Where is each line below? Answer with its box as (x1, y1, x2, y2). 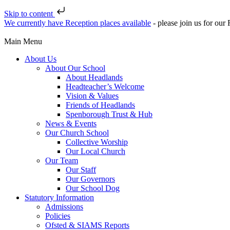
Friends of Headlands (66, 101, 135, 109)
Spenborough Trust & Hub (66, 110, 152, 119)
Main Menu (4, 37, 42, 46)
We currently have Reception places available (4, 18, 151, 27)
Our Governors (66, 175, 115, 183)
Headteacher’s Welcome (66, 82, 144, 91)
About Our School (45, 64, 105, 72)
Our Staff (66, 165, 96, 174)
